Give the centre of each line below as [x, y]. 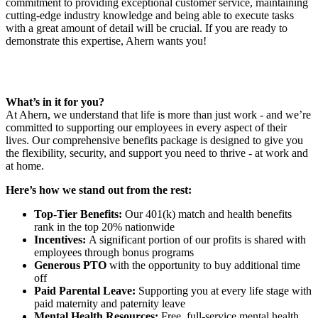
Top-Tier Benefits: [79, 214]
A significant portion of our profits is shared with [197, 239]
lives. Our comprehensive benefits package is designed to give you [154, 140]
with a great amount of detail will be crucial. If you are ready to [147, 28]
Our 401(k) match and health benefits [208, 214]
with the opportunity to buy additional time [205, 265]
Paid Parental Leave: [86, 290]
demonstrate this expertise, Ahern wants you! [106, 40]
